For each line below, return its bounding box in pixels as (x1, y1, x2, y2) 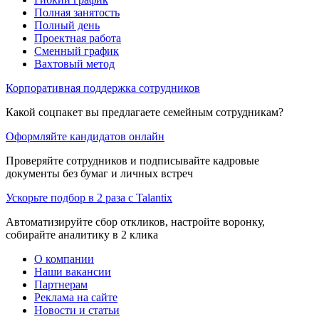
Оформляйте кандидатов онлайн (6, 130, 164, 142)
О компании (34, 252, 94, 265)
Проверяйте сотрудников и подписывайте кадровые (6, 154, 259, 167)
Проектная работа (34, 31, 121, 44)
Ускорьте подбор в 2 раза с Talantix (6, 191, 172, 204)
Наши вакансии (34, 265, 111, 278)
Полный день (34, 19, 100, 31)
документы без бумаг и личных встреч (6, 167, 193, 179)
